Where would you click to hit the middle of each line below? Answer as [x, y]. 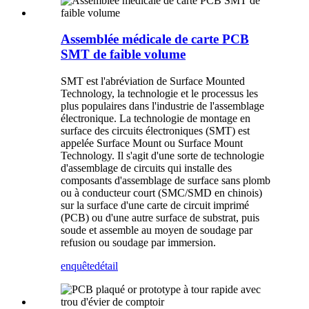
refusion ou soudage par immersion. [138, 243]
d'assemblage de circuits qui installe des [146, 168]
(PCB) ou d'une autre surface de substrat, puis [160, 218]
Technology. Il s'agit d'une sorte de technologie [162, 156]
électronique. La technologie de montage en [156, 119]
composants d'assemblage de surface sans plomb [166, 181]
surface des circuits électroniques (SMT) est [155, 131]
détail [106, 266]
